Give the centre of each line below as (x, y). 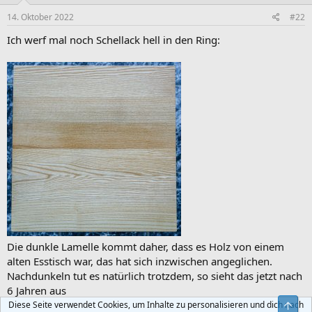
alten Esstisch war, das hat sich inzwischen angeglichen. (140, 262)
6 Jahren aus (37, 291)
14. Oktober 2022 (40, 17)
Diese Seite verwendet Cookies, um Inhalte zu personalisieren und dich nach (156, 305)
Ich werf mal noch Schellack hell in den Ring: (114, 40)
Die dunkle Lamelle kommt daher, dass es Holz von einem (146, 247)
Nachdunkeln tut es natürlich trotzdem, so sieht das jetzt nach (155, 276)
